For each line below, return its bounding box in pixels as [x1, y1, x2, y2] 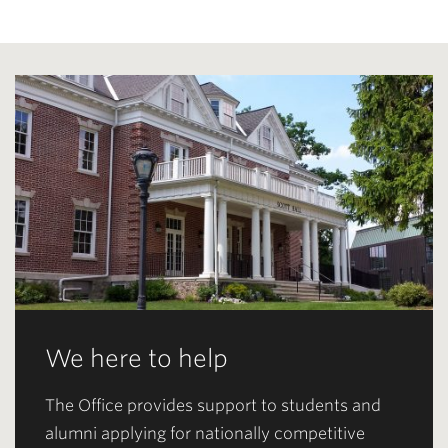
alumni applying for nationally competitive [45, 424, 365, 444]
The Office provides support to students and [45, 396, 381, 416]
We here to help [45, 344, 228, 374]
